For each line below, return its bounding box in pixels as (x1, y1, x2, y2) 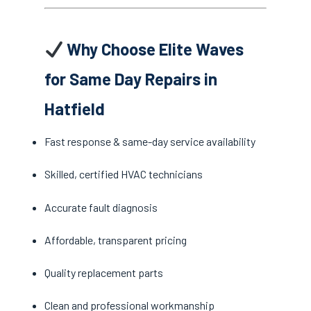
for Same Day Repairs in (44, 69, 217, 90)
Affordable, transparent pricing (44, 233, 187, 246)
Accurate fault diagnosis (44, 200, 158, 214)
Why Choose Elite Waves (63, 39, 244, 60)
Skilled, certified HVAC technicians (44, 167, 203, 181)
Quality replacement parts (44, 265, 163, 279)
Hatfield (44, 99, 105, 119)
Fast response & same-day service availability (44, 135, 255, 149)
